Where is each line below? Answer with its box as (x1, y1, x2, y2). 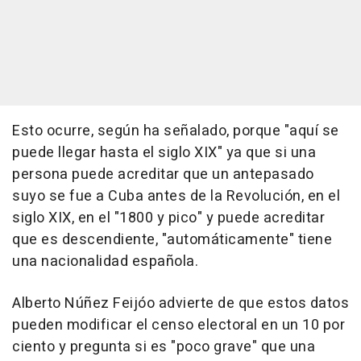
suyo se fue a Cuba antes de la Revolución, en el (12, 185, 340, 208)
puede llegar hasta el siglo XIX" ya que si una (12, 142, 316, 164)
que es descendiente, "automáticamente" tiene (12, 229, 332, 251)
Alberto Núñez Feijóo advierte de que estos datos (12, 293, 349, 315)
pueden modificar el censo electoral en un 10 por (12, 314, 345, 337)
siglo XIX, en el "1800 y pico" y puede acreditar (12, 207, 325, 230)
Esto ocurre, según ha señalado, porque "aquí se (12, 120, 339, 143)
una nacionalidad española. (12, 251, 198, 273)
